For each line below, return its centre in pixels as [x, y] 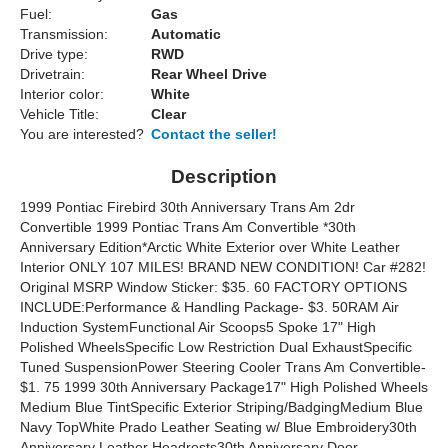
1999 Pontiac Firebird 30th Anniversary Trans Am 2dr [187, 207]
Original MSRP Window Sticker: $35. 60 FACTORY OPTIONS [213, 287]
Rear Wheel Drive [209, 74]
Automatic [186, 34]
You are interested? [82, 134]
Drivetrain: [52, 74]
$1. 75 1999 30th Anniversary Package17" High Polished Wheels [224, 387]
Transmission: [64, 34]
